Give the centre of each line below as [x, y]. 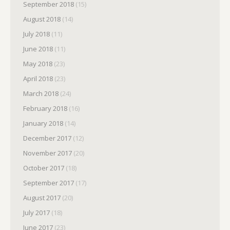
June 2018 [38, 49]
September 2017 [49, 183]
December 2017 [47, 138]
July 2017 [36, 213]
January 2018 [43, 123]
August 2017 [42, 198]
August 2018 [42, 19]
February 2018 [45, 108]
